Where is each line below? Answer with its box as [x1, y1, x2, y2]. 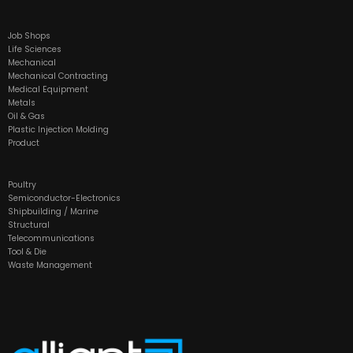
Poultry [8, 179, 36, 191]
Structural [8, 219, 50, 232]
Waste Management [8, 259, 92, 272]
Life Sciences [8, 43, 61, 56]
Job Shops [8, 30, 50, 43]
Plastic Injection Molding [8, 124, 109, 136]
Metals [8, 97, 35, 110]
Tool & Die [8, 246, 46, 258]
